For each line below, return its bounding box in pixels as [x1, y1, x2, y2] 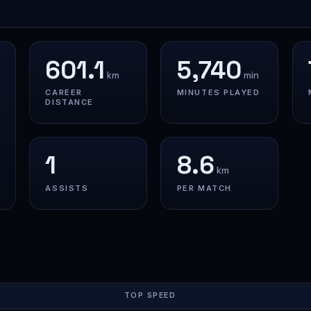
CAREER [45, 87, 83, 98]
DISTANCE [45, 97, 94, 108]
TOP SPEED [124, 290, 176, 301]
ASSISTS [45, 183, 89, 194]
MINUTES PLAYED [176, 87, 260, 98]
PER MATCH [176, 183, 232, 194]
